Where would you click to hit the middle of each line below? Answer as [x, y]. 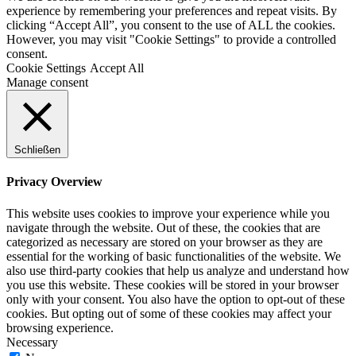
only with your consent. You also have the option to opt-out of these [176, 299]
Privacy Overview [54, 182]
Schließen [37, 150]
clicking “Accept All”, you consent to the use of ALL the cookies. [171, 25]
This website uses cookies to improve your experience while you [168, 213]
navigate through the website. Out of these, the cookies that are [163, 227]
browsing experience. [60, 327]
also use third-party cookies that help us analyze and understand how [178, 270]
